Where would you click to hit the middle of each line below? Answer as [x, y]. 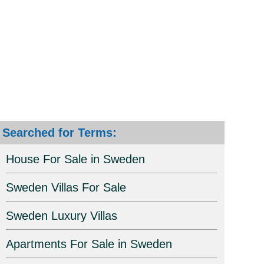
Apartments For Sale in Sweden [89, 244]
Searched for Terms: [59, 133]
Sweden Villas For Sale [66, 188]
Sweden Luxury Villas [61, 216]
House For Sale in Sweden [75, 159]
